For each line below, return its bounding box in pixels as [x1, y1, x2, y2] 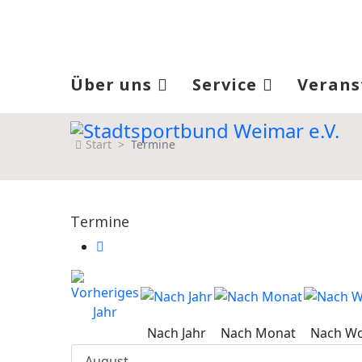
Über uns [70, 74, 152, 95]
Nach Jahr [147, 324, 206, 342]
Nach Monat [221, 324, 296, 342]
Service [192, 74, 257, 95]
